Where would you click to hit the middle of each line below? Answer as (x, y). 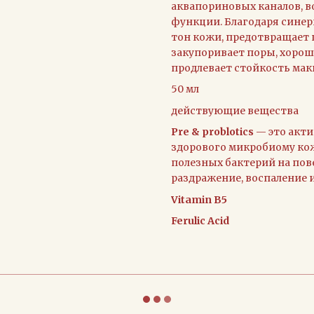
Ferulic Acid (200, 220)
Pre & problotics (213, 132)
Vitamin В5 (199, 199)
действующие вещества (235, 110)
